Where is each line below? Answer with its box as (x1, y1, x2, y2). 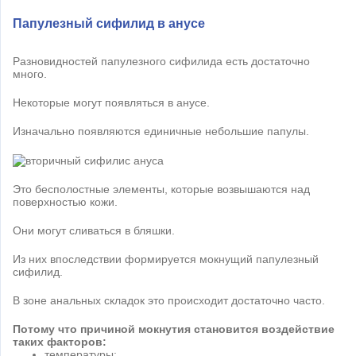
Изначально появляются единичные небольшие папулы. (13, 124, 309, 137)
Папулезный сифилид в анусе (13, 16, 205, 30)
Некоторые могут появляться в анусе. (13, 95, 210, 109)
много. (13, 67, 47, 80)
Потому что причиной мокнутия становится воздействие (13, 322, 335, 335)
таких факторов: (13, 335, 106, 348)
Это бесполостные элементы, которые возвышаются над (13, 182, 310, 195)
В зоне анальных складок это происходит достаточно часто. (13, 293, 325, 307)
